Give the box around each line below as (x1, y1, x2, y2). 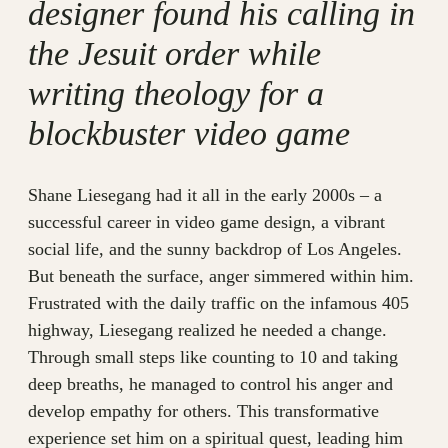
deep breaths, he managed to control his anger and (28, 374, 393, 395)
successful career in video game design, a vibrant (28, 212, 385, 233)
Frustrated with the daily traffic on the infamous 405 (28, 293, 409, 314)
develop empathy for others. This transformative (28, 401, 379, 422)
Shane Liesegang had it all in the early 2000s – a (28, 185, 382, 206)
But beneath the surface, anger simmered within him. (28, 266, 414, 287)
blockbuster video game (28, 115, 350, 153)
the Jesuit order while (28, 35, 321, 73)
